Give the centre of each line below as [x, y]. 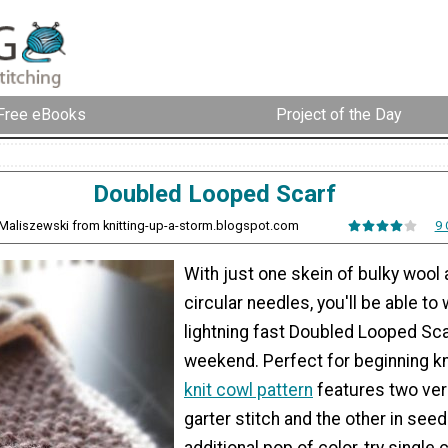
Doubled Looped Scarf [214, 193]
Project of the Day [339, 115]
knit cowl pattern [248, 389]
